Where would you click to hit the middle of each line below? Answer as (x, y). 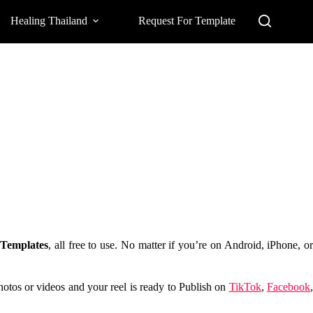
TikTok (245, 287)
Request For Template (187, 21)
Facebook (289, 287)
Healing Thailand (49, 21)
